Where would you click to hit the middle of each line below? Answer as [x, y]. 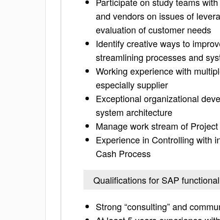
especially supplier [132, 84]
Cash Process [123, 153]
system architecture [134, 112]
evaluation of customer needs [153, 29]
